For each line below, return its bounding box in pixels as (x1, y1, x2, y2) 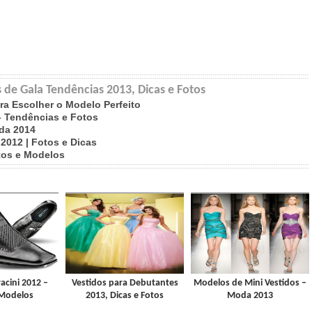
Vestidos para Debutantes (71, 278, 178, 288)
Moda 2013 (227, 290, 273, 301)
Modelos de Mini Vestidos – (194, 278, 306, 288)
